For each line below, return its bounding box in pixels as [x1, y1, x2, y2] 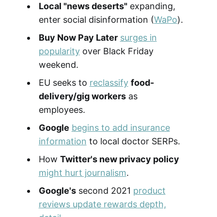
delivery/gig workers [38, 91, 126, 101]
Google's [38, 185, 76, 196]
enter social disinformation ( [38, 14, 154, 25]
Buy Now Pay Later [38, 32, 118, 43]
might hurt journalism [38, 167, 126, 178]
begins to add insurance [71, 122, 170, 133]
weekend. [38, 59, 78, 70]
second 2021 [76, 185, 133, 196]
